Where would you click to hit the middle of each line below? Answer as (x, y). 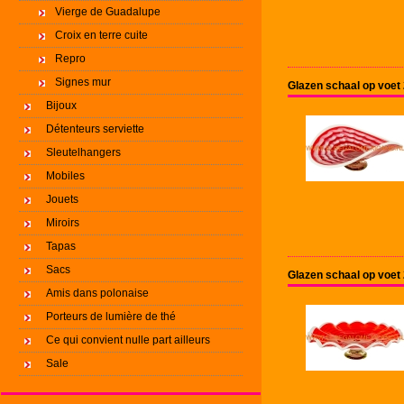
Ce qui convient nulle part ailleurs (128, 340)
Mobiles (65, 176)
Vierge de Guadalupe (108, 12)
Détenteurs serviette (95, 129)
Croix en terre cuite (101, 35)
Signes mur (83, 82)
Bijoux (61, 106)
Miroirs (63, 223)
